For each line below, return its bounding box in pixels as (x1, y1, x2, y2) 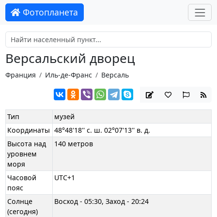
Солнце (7, 197, 33, 206)
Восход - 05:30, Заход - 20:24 (54, 197, 149, 206)
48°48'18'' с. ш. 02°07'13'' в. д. (54, 125, 151, 135)
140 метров (54, 139, 93, 149)
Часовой (7, 173, 37, 183)
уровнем (7, 149, 37, 159)
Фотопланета (20, 6, 78, 18)
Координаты (7, 125, 50, 135)
